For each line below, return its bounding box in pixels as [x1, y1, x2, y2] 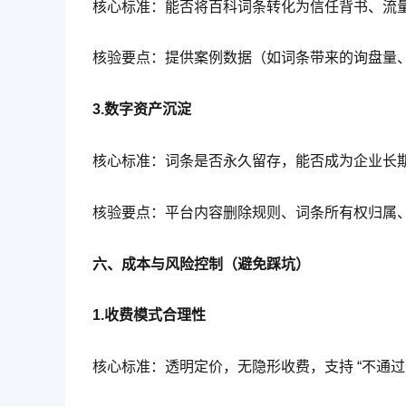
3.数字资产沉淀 [92, 101, 191, 118]
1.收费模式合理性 [92, 307, 206, 324]
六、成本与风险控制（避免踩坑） [92, 256, 310, 272]
